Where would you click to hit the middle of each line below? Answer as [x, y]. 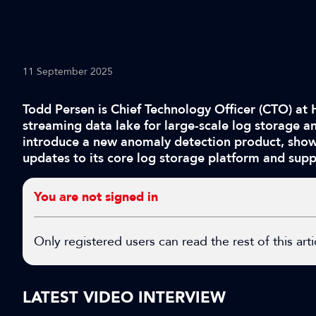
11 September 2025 [68, 72]
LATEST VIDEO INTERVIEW [124, 298]
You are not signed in [96, 197]
